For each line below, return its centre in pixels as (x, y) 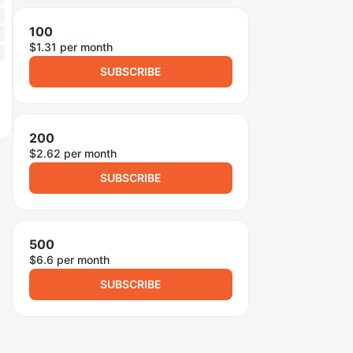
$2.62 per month (73, 153)
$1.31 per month (71, 47)
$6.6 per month (69, 260)
